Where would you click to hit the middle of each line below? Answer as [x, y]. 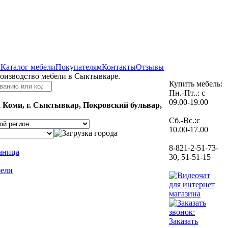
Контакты [119, 67]
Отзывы [150, 67]
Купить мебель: [196, 84]
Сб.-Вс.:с [184, 120]
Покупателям [79, 67]
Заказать [183, 221]
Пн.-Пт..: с [187, 93]
